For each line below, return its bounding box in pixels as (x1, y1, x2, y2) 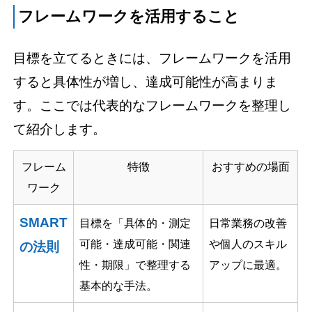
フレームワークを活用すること (18, 8, 240, 26)
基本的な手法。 (79, 280, 158, 292)
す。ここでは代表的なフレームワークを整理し (13, 98, 292, 114)
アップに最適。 (209, 259, 288, 272)
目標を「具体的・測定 (79, 217, 192, 230)
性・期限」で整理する (79, 259, 192, 272)
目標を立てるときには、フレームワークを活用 (13, 51, 292, 66)
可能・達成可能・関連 (79, 238, 192, 251)
